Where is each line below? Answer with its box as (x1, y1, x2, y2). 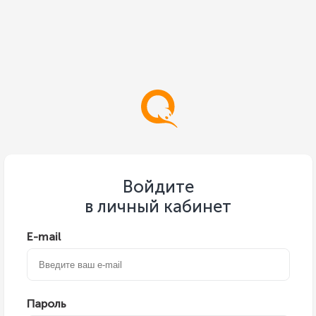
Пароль (26, 297, 66, 310)
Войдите (122, 176, 194, 197)
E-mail (26, 230, 61, 243)
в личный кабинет (85, 196, 231, 217)
